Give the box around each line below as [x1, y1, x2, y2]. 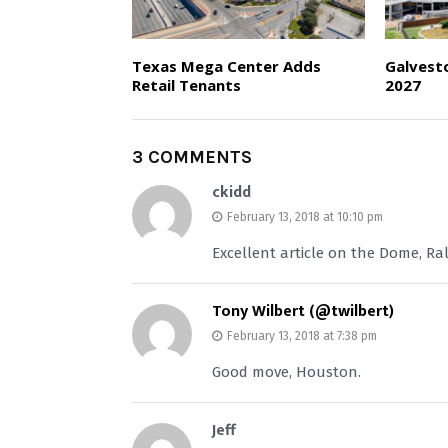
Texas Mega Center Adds [132, 56, 321, 77]
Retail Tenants [132, 75, 241, 96]
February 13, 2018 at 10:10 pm [227, 210, 383, 225]
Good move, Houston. [212, 363, 361, 382]
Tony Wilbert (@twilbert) [212, 298, 394, 326]
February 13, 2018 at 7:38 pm [227, 329, 377, 344]
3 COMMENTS [132, 146, 252, 169]
